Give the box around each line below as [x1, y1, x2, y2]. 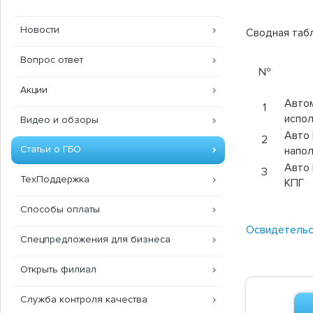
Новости [20, 24, 59, 36]
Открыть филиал [20, 263, 96, 276]
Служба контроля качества [20, 293, 147, 306]
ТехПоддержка [20, 173, 89, 186]
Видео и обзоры [20, 114, 99, 126]
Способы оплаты [20, 203, 100, 216]
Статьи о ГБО [20, 143, 81, 156]
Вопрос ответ [20, 54, 83, 66]
